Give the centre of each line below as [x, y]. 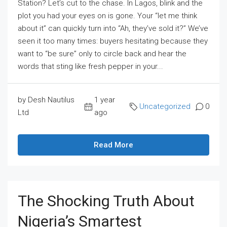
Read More [113, 145]
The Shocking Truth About [106, 201]
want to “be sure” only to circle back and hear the [102, 54]
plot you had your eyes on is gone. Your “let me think [107, 16]
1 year [104, 100]
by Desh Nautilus [46, 100]
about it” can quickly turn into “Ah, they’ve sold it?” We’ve [113, 28]
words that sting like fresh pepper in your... [90, 66]
